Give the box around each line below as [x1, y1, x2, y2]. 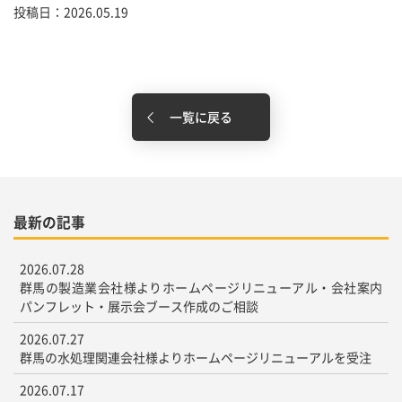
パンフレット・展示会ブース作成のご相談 [20, 297, 258, 316]
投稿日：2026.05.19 [13, 2, 128, 21]
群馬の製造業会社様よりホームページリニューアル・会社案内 [20, 278, 382, 297]
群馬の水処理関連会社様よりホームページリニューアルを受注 [20, 348, 371, 367]
